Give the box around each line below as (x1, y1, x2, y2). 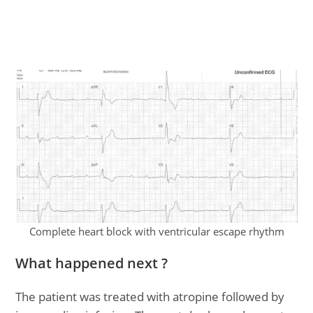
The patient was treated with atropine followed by (15, 289, 285, 305)
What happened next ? (15, 254, 168, 272)
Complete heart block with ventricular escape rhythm (29, 224, 284, 238)
